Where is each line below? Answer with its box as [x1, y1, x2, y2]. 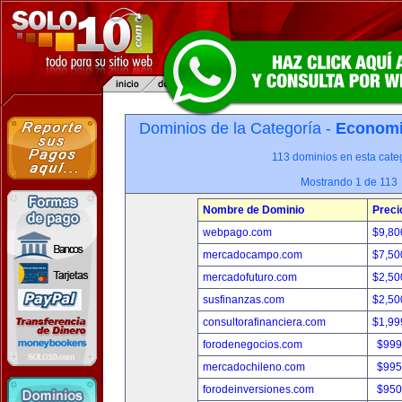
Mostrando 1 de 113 [301, 176, 398, 188]
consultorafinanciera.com [203, 316, 326, 328]
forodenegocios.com [203, 338, 302, 351]
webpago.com [203, 226, 272, 239]
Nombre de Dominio [203, 204, 304, 216]
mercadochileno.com [203, 361, 305, 373]
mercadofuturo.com [203, 271, 297, 284]
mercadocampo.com [203, 249, 302, 261]
